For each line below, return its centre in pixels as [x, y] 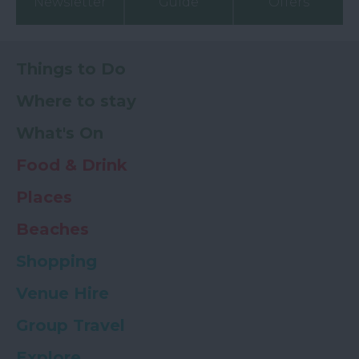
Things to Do [71, 69]
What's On [60, 133]
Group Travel [71, 326]
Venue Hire [63, 294]
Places [44, 198]
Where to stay [76, 101]
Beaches [52, 230]
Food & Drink [72, 165]
